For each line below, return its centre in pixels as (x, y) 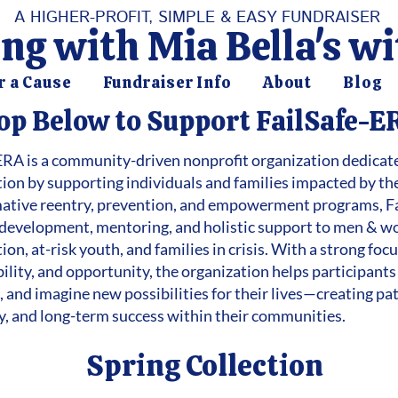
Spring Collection (204, 366)
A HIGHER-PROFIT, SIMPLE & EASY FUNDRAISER (197, 18)
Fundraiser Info (167, 82)
